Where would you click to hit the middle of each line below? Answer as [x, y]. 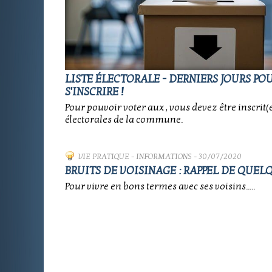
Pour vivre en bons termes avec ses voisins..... [160, 186]
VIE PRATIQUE [104, 157]
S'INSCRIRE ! [94, 92]
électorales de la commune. [124, 120]
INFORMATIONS [164, 157]
